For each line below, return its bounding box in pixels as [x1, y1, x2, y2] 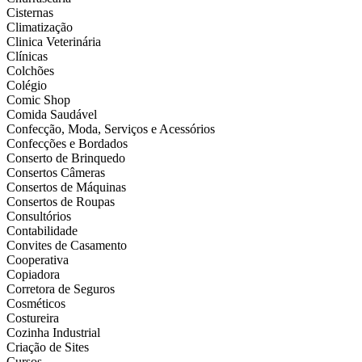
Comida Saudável [6, 107, 97, 122]
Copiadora [6, 267, 60, 282]
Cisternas [6, 6, 53, 20]
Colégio [6, 78, 47, 93]
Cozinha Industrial [6, 326, 100, 340]
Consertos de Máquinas [6, 180, 126, 195]
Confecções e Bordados [6, 137, 128, 151]
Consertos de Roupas [6, 195, 115, 209]
